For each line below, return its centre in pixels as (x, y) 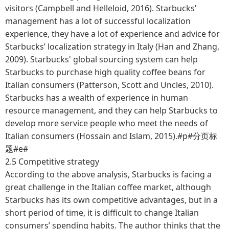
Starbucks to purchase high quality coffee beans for (105, 72)
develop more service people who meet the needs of (107, 123)
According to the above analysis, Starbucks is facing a (108, 174)
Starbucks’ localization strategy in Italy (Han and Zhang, (112, 46)
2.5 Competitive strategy (52, 161)
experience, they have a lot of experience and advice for (112, 33)
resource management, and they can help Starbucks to (111, 110)
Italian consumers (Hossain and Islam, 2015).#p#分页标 (111, 136)
